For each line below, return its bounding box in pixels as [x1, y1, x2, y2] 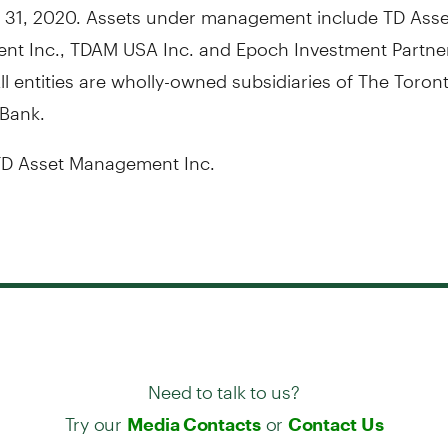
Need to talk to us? [148, 363, 300, 403]
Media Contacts [126, 412, 261, 435]
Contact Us [287, 412, 384, 435]
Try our [64, 395, 127, 435]
